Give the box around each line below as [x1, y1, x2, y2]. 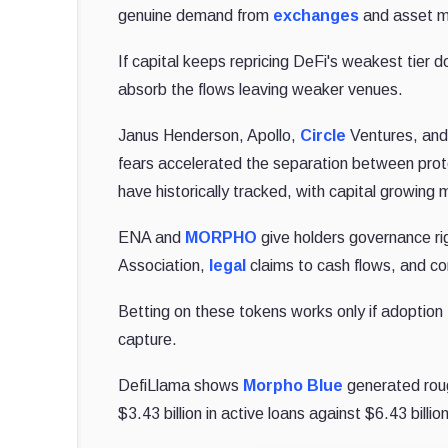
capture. [118, 330, 178, 348]
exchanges [273, 6, 360, 24]
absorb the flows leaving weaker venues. [118, 80, 404, 98]
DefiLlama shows [118, 376, 244, 394]
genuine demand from [118, 6, 274, 24]
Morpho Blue [243, 376, 344, 394]
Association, [118, 256, 210, 274]
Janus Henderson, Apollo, [118, 126, 301, 144]
